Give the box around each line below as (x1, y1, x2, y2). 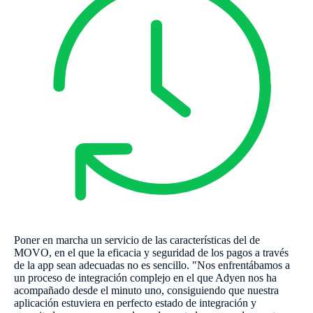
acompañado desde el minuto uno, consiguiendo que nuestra (14, 284, 279, 297)
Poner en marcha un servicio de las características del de (14, 234, 260, 247)
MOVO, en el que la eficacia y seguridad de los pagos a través (14, 247, 289, 259)
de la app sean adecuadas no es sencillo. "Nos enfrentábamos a (14, 259, 290, 272)
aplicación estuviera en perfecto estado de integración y (14, 297, 256, 310)
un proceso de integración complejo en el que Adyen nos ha (14, 272, 277, 284)
